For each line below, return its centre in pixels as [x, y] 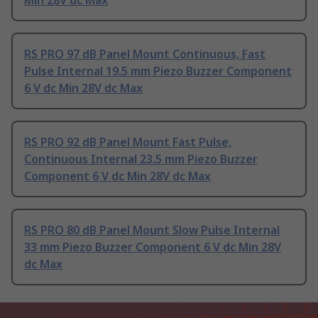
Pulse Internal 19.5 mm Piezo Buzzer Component [158, 71]
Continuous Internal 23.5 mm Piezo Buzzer [141, 159]
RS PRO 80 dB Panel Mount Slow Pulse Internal [152, 230]
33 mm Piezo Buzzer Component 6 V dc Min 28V [153, 247]
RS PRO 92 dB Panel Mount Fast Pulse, [128, 142]
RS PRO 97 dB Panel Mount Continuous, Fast [145, 54]
